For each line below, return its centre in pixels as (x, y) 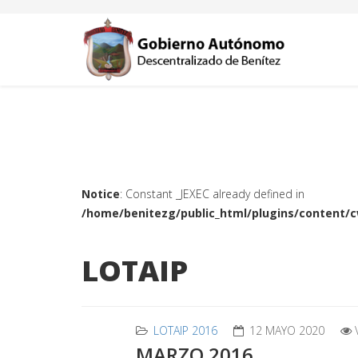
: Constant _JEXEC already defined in (212, 194)
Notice (101, 194)
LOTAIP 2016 (185, 330)
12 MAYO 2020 (287, 330)
